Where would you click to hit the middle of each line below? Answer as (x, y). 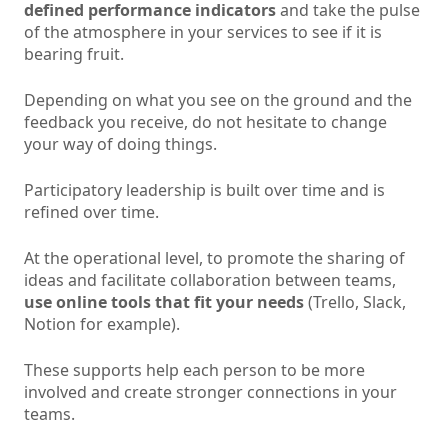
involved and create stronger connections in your (210, 392)
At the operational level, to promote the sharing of (214, 258)
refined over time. (91, 212)
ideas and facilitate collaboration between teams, (210, 280)
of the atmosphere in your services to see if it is (203, 32)
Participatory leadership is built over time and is (204, 190)
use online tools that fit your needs (164, 302)
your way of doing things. (120, 144)
